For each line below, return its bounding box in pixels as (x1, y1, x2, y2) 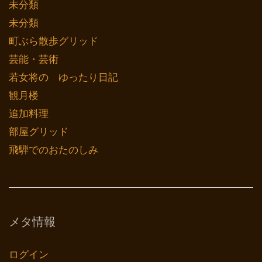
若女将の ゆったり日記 (9, 71, 118, 83)
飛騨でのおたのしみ (9, 144, 98, 156)
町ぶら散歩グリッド (9, 35, 98, 47)
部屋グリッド (9, 126, 68, 137)
